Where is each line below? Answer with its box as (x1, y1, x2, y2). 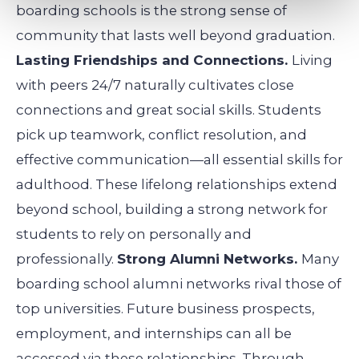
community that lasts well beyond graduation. (16, 26, 335, 43)
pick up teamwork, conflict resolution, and (16, 126, 307, 143)
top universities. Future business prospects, (16, 300, 315, 317)
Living (292, 51, 333, 68)
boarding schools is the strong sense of (16, 2, 287, 18)
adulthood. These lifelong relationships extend (16, 175, 337, 192)
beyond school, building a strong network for (16, 200, 328, 217)
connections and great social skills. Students (16, 101, 321, 118)
